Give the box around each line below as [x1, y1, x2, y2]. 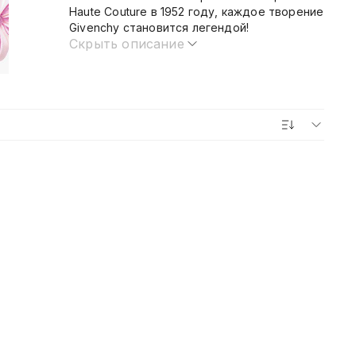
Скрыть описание [69, 36, 184, 52]
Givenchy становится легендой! [69, 21, 250, 34]
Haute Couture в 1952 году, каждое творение [69, 5, 324, 18]
